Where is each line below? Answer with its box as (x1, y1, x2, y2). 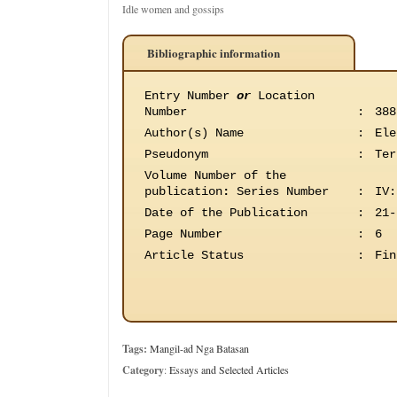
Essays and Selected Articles (169, 362, 289, 377)
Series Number (230, 184, 329, 198)
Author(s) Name (144, 126, 244, 140)
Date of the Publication (144, 206, 307, 220)
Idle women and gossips (122, 2, 224, 16)
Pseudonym (144, 147, 208, 161)
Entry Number (144, 89, 237, 103)
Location (251, 89, 315, 103)
